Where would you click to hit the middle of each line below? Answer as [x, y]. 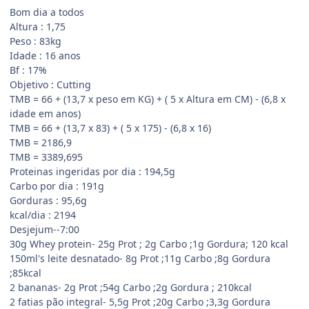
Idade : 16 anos [45, 55]
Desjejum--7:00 [44, 229]
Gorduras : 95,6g [48, 200]
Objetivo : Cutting [50, 84]
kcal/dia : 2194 [43, 215]
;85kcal [26, 272]
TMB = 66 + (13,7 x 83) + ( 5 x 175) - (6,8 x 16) [110, 128]
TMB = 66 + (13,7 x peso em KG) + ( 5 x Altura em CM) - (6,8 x [148, 99]
